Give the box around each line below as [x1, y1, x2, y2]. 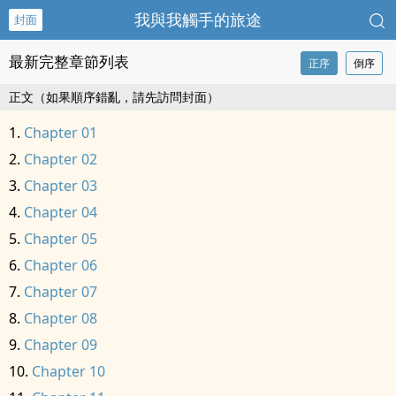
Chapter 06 [24, 255, 97, 275]
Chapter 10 [32, 362, 105, 381]
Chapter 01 [24, 123, 97, 142]
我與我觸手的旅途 [134, 9, 262, 30]
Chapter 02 [24, 149, 97, 169]
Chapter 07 [24, 282, 97, 301]
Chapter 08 [24, 308, 97, 328]
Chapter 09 [24, 335, 97, 354]
